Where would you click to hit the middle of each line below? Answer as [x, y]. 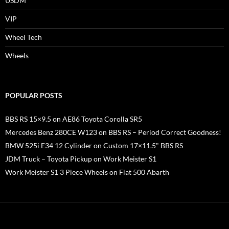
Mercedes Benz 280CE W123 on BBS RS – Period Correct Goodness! [113, 132]
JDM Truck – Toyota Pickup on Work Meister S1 [81, 158]
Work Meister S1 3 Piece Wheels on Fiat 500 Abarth [87, 172]
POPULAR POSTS [34, 95]
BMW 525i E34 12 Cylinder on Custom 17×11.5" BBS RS [94, 145]
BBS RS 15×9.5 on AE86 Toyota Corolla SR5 [74, 119]
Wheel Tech [24, 37]
